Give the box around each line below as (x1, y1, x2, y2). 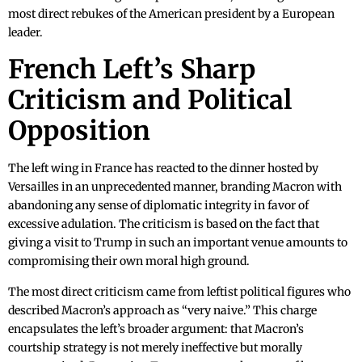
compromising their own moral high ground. (8, 254, 250, 269)
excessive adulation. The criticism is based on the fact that (8, 217, 319, 232)
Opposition (8, 115, 150, 148)
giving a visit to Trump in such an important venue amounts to (8, 235, 347, 250)
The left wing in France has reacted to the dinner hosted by (8, 161, 318, 176)
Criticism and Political (8, 84, 292, 117)
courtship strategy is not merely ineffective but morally (8, 340, 302, 356)
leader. (8, 25, 43, 40)
